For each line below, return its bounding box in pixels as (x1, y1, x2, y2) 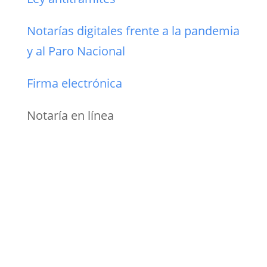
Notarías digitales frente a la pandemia (26, 22, 240, 39)
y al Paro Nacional (26, 42, 125, 59)
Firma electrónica (26, 74, 122, 91)
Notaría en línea (26, 107, 114, 123)
